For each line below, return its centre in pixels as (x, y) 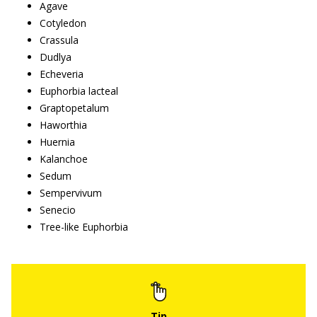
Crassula (59, 40)
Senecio (58, 209)
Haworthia (63, 125)
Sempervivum (71, 192)
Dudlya (56, 57)
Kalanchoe (64, 158)
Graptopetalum (74, 108)
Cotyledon (63, 23)
